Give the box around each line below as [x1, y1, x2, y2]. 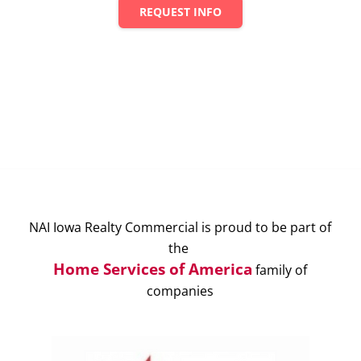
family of [252, 260, 308, 279]
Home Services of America [53, 257, 253, 280]
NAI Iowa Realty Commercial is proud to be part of [29, 218, 332, 236]
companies [147, 281, 214, 300]
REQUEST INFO [139, 4, 222, 19]
